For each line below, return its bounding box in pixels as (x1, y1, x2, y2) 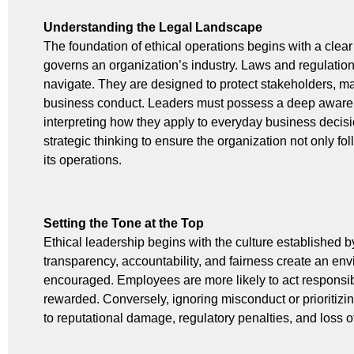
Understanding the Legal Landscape (43, 20, 262, 34)
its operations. (43, 153, 122, 167)
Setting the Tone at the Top (43, 216, 204, 230)
